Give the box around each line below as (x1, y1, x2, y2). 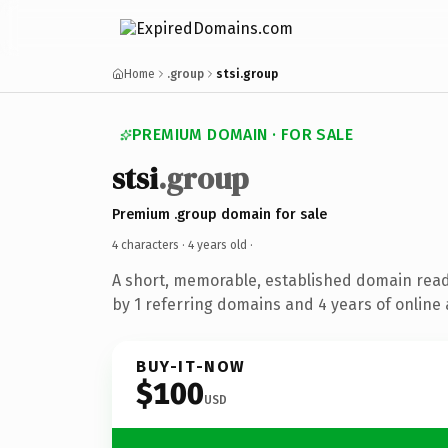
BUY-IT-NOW (136, 356, 246, 376)
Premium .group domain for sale (112, 205, 327, 223)
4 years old (188, 237, 247, 252)
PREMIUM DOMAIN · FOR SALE (132, 125, 353, 144)
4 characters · (112, 237, 188, 252)
